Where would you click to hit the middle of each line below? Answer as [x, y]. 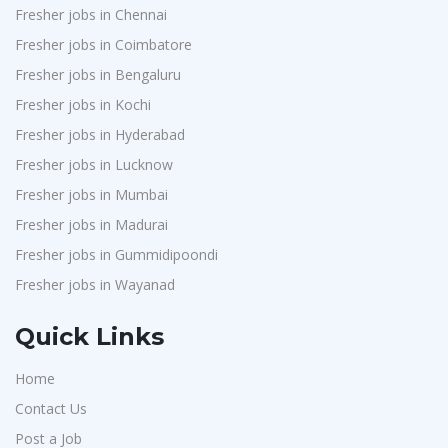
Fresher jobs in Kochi [83, 104]
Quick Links [89, 336]
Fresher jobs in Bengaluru [98, 74]
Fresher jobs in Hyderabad [100, 134]
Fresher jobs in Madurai [91, 224]
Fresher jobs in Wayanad [95, 284]
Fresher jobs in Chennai [91, 14]
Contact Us [51, 408]
